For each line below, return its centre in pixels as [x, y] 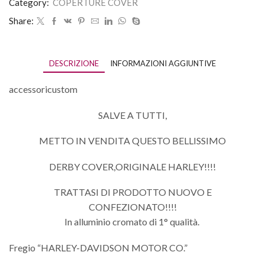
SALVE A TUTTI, [132, 115]
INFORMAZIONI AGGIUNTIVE [163, 64]
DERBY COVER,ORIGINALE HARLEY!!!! [132, 166]
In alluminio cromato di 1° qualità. [132, 222]
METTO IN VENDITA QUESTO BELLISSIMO [132, 141]
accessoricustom [43, 89]
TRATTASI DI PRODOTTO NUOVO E [132, 192]
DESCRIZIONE [74, 64]
